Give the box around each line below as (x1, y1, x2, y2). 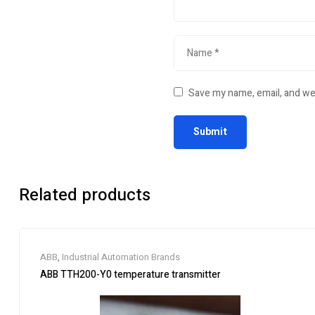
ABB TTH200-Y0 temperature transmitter (40, 267, 221, 282)
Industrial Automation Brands (62, 250, 180, 264)
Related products (19, 183, 150, 207)
